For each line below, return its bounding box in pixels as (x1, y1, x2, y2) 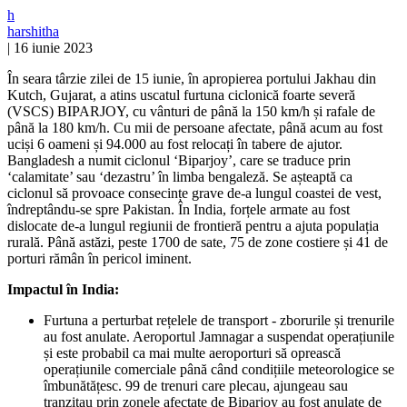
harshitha (7, 23, 59, 39)
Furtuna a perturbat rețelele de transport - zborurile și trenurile (44, 312, 394, 328)
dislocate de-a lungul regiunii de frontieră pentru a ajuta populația (7, 217, 379, 233)
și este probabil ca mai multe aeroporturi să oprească (44, 344, 341, 361)
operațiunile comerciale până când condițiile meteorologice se (44, 361, 394, 377)
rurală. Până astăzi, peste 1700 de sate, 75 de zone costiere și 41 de (7, 233, 388, 250)
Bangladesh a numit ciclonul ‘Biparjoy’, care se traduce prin (7, 152, 351, 168)
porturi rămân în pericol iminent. (7, 250, 192, 266)
